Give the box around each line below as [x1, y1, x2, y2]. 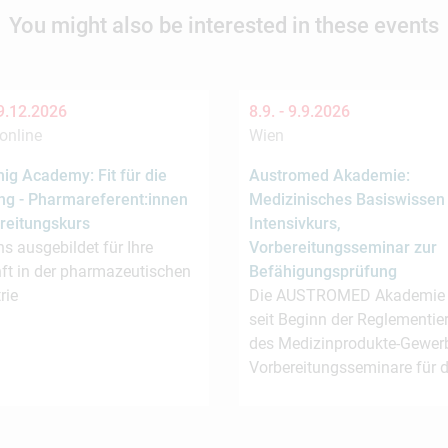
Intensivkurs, [249, 214, 341, 233]
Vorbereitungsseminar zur [249, 238, 437, 257]
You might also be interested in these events [9, 13, 439, 38]
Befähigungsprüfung [249, 262, 397, 281]
